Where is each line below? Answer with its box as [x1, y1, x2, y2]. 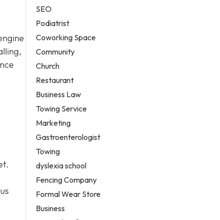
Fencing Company [36, 174, 97, 185]
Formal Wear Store [36, 189, 101, 199]
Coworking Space [36, 32, 96, 42]
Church [36, 60, 60, 71]
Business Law [36, 89, 82, 99]
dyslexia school [36, 160, 87, 170]
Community [36, 46, 75, 56]
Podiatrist [36, 18, 70, 28]
